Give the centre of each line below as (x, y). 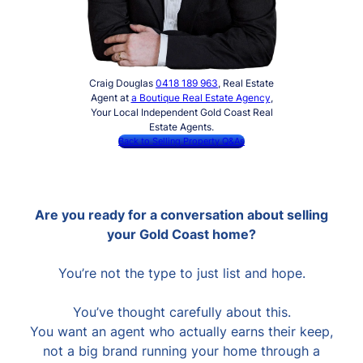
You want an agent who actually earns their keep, (181, 331)
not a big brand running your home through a (181, 350)
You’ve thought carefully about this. (181, 312)
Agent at (111, 97)
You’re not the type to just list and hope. (181, 273)
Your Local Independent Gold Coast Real (181, 112)
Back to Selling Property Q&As (181, 141)
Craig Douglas (122, 83)
